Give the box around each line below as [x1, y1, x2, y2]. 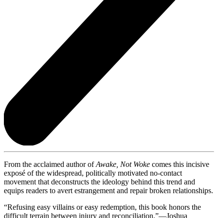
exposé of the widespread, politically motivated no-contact [4, 169, 182, 178]
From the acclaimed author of [4, 160, 96, 169]
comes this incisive [152, 160, 209, 169]
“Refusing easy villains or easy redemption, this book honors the [4, 203, 201, 212]
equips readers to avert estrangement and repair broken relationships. [4, 186, 213, 195]
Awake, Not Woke [96, 160, 152, 169]
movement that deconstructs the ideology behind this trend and [4, 178, 195, 186]
